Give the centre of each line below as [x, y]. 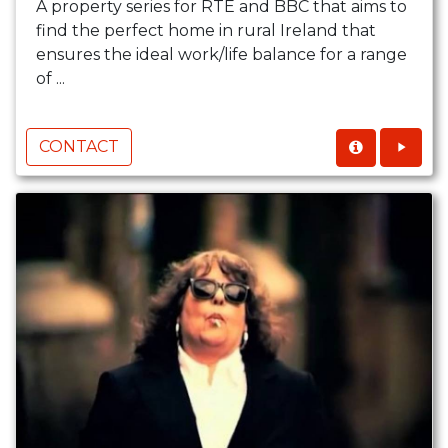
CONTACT [79, 147]
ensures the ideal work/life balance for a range [221, 55]
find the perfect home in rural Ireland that [206, 31]
